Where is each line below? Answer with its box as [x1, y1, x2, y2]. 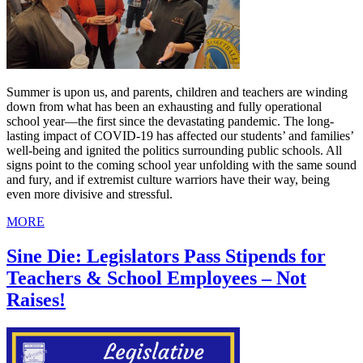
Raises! [6, 289, 66, 311]
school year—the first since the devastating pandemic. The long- [6, 114, 334, 129]
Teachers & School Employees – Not [6, 267, 306, 289]
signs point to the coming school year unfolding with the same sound [6, 158, 357, 173]
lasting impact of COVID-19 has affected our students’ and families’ [6, 129, 353, 143]
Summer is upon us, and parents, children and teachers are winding [6, 85, 348, 100]
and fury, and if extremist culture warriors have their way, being [6, 173, 330, 187]
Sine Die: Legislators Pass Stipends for [6, 246, 326, 267]
